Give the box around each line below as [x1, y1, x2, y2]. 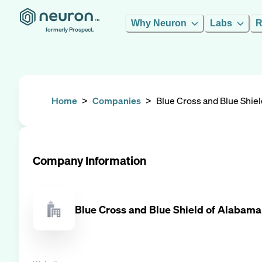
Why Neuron [131, 18, 187, 28]
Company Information [33, 153, 146, 168]
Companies [92, 94, 141, 107]
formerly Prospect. [46, 26, 94, 33]
